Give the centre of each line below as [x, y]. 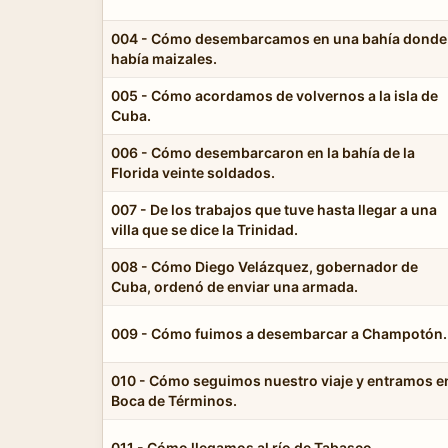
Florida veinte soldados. [193, 172]
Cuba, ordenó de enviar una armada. [234, 286]
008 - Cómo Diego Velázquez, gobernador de [264, 266]
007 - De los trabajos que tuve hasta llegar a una [274, 209]
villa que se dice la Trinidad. [204, 229]
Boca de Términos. [174, 400]
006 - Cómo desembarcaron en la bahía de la [263, 152]
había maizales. [164, 58]
